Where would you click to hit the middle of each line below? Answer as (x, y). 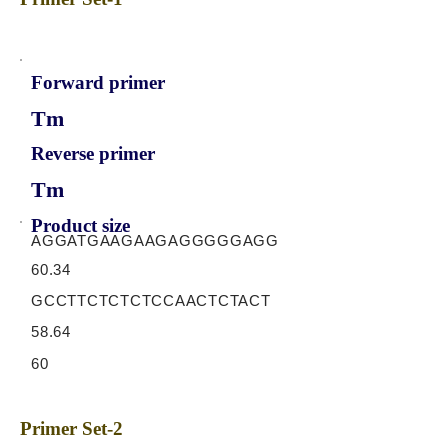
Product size (80, 225)
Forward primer (98, 82)
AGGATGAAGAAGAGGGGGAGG (155, 240)
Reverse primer (93, 153)
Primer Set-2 (71, 428)
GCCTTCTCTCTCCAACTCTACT (151, 300)
